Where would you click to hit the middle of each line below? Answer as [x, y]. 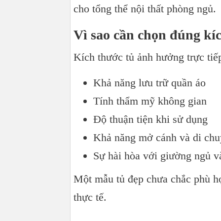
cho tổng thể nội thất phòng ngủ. [145, 9]
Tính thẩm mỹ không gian [150, 101]
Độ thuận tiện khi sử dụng [150, 119]
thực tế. [90, 197]
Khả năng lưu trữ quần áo [149, 83]
